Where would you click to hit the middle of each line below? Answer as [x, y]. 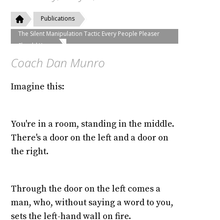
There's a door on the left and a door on [90, 138]
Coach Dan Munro [58, 63]
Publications [58, 19]
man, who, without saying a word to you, [92, 203]
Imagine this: [38, 87]
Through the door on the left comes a [86, 189]
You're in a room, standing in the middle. [93, 124]
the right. [30, 152]
